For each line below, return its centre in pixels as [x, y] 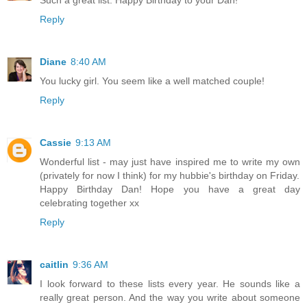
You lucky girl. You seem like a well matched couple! [152, 81]
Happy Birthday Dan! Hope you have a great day [170, 189]
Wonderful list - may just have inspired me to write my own [170, 162]
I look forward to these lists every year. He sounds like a [170, 284]
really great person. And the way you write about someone [170, 298]
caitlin [54, 265]
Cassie [56, 143]
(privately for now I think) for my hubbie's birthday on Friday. [170, 176]
